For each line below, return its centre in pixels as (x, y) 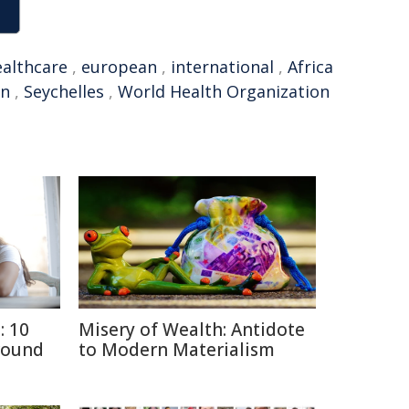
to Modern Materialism (177, 350)
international (222, 67)
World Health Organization (224, 91)
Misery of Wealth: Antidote (192, 330)
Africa (310, 67)
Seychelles (64, 91)
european (119, 67)
